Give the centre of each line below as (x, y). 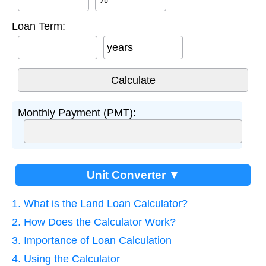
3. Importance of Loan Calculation (92, 241)
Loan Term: (39, 26)
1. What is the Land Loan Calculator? (100, 204)
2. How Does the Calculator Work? (94, 222)
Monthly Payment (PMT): (77, 113)
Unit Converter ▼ (133, 175)
